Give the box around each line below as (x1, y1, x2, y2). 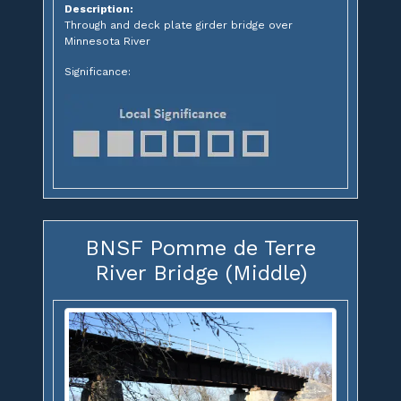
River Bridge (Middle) (94, 260, 307, 286)
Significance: (64, 65, 131, 79)
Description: (64, 3, 133, 16)
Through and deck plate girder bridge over (64, 19, 293, 32)
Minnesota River (64, 35, 150, 48)
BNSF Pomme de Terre (85, 235, 316, 261)
